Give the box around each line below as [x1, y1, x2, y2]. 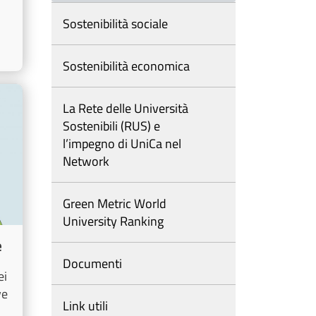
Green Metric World [63, 194, 166, 214]
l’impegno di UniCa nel [63, 134, 181, 154]
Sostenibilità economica [63, 56, 190, 76]
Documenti [63, 254, 122, 274]
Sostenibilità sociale [63, 14, 168, 34]
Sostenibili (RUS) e [63, 116, 160, 136]
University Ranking [63, 212, 164, 231]
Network [63, 152, 109, 171]
